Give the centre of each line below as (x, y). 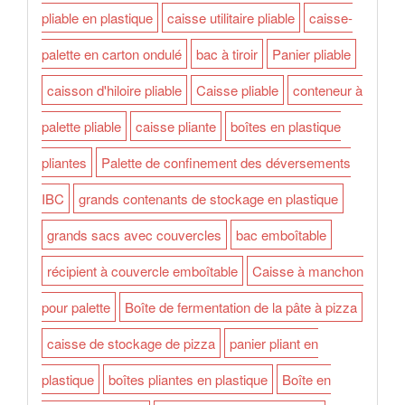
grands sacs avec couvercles (134, 235)
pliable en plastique (97, 18)
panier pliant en (274, 343)
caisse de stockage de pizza (131, 343)
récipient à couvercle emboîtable (142, 271)
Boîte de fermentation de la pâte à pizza (241, 307)
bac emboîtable (281, 235)
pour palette (76, 307)
